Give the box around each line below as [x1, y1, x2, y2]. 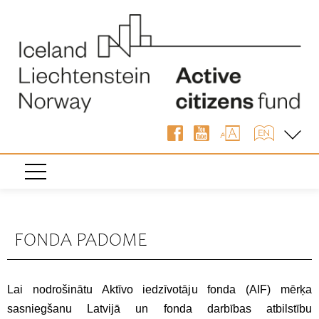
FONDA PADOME [14, 231, 147, 251]
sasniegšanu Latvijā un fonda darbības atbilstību [7, 302, 312, 315]
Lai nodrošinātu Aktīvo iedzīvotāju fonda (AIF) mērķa [7, 283, 312, 296]
